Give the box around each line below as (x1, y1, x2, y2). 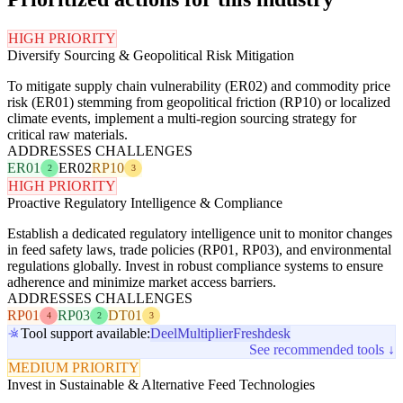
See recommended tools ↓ (249, 341, 395, 357)
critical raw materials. (7, 126, 128, 142)
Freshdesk (233, 325, 291, 341)
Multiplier (177, 325, 233, 341)
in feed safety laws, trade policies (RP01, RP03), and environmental (7, 241, 391, 257)
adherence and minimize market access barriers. (7, 273, 276, 290)
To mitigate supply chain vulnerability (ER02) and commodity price (7, 77, 390, 94)
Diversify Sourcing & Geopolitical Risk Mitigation (7, 47, 294, 63)
